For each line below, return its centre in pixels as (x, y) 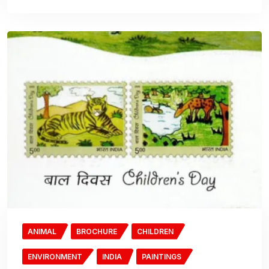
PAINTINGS (162, 256)
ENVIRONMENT (55, 256)
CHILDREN (155, 231)
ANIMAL (42, 231)
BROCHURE (97, 231)
